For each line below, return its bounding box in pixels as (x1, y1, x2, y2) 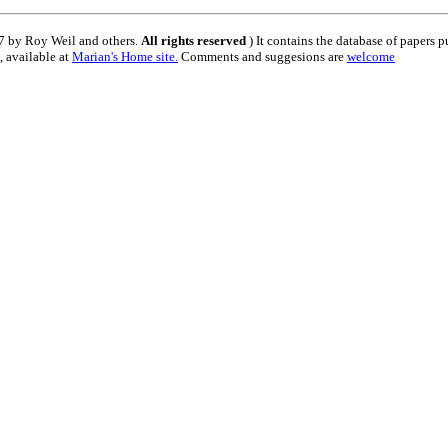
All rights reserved (141, 32, 249, 48)
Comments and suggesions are (178, 48, 347, 64)
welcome (347, 48, 395, 64)
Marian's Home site (72, 48, 175, 64)
